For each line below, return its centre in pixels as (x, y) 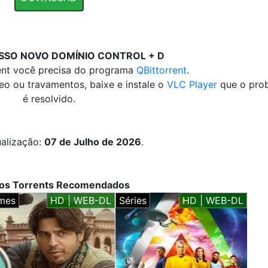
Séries (133, 200)
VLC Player (192, 85)
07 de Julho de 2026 (92, 142)
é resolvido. (49, 99)
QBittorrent (162, 70)
